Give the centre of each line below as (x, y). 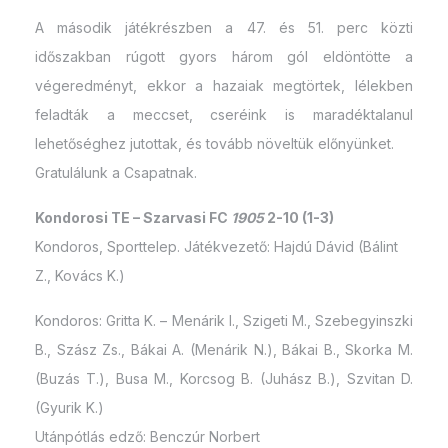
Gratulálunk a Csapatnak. (116, 173)
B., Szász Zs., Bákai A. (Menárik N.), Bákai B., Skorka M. (224, 350)
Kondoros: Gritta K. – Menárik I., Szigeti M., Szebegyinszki (224, 321)
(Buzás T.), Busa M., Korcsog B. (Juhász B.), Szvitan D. (224, 379)
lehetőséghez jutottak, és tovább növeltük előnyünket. (214, 144)
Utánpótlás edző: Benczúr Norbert (147, 437)
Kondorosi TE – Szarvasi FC (133, 218)
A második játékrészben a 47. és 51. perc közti (224, 28)
